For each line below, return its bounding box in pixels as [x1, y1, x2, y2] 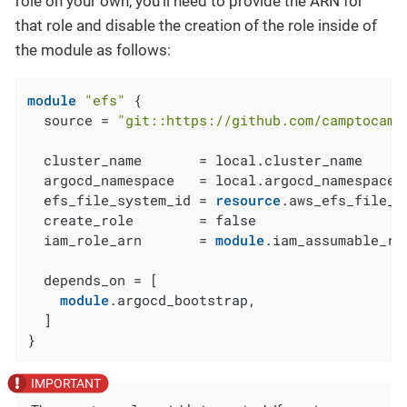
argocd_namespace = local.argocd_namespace [27, 170, 396, 189]
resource [215, 190, 282, 209]
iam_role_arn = [27, 230, 216, 249]
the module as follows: [15, 40, 171, 59]
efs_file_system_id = [27, 190, 216, 209]
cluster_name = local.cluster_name [27, 150, 363, 169]
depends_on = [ [27, 270, 159, 289]
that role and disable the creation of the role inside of [15, 15, 377, 35]
